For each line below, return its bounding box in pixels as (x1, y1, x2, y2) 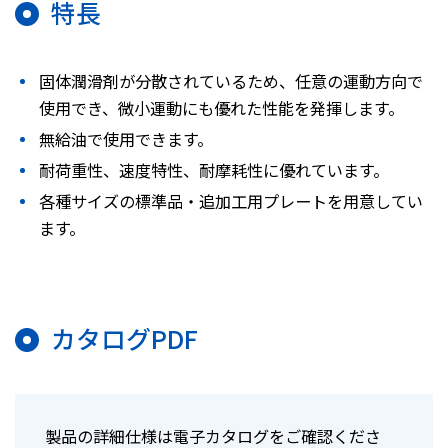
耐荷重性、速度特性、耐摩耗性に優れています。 (39, 158, 390, 183)
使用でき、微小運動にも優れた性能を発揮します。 (39, 96, 405, 121)
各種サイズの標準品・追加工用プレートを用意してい (39, 189, 424, 214)
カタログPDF (51, 320, 198, 357)
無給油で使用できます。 (39, 127, 214, 152)
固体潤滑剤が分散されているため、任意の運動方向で (39, 69, 424, 94)
